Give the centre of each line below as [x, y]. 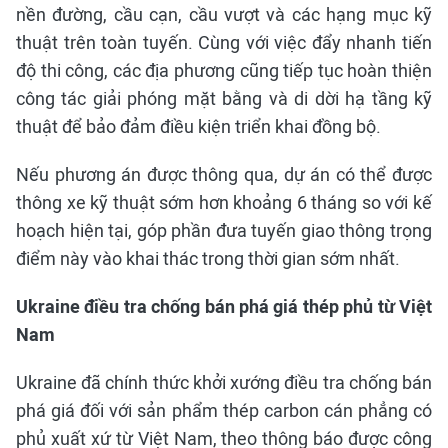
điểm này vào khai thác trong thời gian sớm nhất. [208, 258]
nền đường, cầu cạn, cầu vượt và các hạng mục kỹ [224, 14]
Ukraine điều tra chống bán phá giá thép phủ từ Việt [224, 306]
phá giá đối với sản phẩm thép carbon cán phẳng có [224, 410]
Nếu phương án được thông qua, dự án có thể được [224, 174]
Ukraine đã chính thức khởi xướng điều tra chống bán [224, 382]
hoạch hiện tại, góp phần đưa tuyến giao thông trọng [224, 230]
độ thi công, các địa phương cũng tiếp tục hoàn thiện [224, 70]
